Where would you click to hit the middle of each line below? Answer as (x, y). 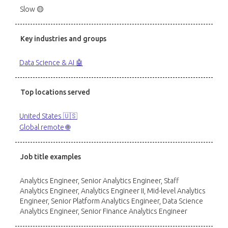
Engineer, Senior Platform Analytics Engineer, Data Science (111, 201)
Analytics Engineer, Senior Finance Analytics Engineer (104, 211)
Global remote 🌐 (45, 127)
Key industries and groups (63, 39)
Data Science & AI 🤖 (51, 63)
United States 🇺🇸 (48, 116)
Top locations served (55, 92)
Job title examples (51, 157)
